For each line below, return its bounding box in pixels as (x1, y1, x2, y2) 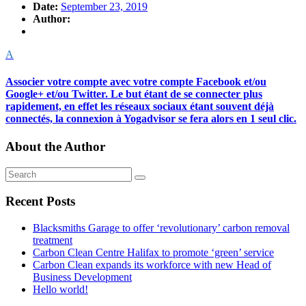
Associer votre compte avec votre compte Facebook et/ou (5, 75, 266, 87)
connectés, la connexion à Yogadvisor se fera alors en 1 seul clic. (5, 112, 296, 124)
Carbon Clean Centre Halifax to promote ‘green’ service (33, 247, 274, 259)
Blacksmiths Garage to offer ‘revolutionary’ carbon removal (33, 222, 290, 234)
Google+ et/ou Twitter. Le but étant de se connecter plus (5, 87, 262, 100)
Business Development (33, 271, 132, 283)
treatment (33, 234, 72, 247)
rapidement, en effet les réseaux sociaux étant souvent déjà (5, 100, 274, 112)
